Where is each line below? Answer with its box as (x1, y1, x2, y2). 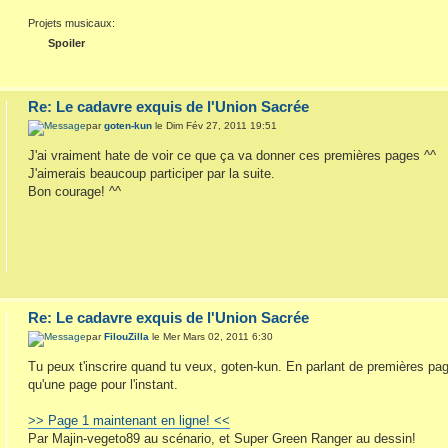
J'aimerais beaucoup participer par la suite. (28, 166, 276, 182)
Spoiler (48, 36, 86, 49)
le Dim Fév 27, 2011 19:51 (152, 120, 278, 132)
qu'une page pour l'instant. (28, 377, 179, 393)
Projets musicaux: (28, 16, 116, 29)
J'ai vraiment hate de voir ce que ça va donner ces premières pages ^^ (28, 148, 437, 164)
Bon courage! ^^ (28, 184, 122, 200)
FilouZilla (104, 331, 150, 343)
